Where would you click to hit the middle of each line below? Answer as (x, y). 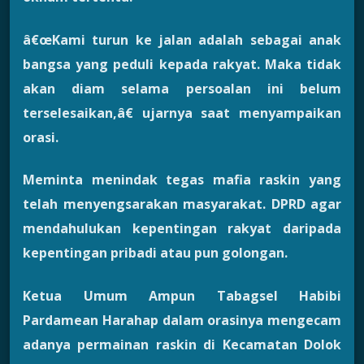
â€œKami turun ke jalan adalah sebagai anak (182, 39)
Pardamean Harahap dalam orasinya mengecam (182, 320)
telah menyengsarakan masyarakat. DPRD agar (182, 204)
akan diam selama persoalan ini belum (182, 88)
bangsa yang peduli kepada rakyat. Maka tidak (182, 64)
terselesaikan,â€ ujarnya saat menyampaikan (182, 113)
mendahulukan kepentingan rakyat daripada (182, 229)
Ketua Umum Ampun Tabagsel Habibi (182, 295)
